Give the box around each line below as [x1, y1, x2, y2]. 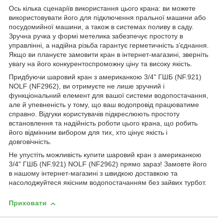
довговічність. [9, 138, 52, 146]
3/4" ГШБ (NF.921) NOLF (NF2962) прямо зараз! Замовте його [9, 160, 207, 168]
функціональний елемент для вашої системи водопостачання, [9, 91, 208, 100]
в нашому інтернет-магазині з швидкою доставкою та [9, 169, 178, 178]
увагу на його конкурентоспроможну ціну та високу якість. [9, 60, 192, 68]
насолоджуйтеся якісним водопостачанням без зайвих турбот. [9, 179, 206, 187]
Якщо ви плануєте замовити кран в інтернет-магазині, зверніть [9, 51, 208, 59]
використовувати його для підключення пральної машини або [9, 14, 206, 22]
